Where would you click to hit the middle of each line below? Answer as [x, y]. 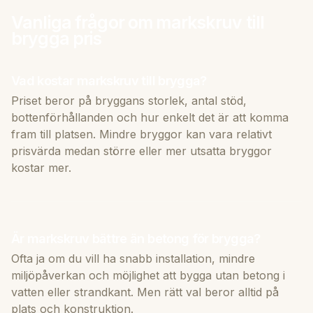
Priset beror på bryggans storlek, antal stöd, [129, 100]
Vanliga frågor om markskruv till [138, 22]
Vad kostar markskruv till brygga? [109, 80]
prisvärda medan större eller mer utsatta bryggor [141, 151]
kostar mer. [41, 167]
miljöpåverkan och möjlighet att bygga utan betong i [148, 275]
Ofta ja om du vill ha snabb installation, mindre [133, 258]
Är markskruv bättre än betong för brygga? [136, 238]
